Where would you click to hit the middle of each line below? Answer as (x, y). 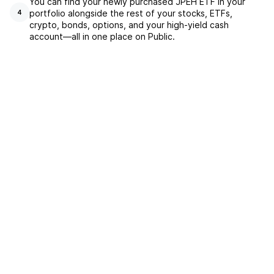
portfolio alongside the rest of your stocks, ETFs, (131, 13)
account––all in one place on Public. (102, 36)
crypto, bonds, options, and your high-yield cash (129, 25)
